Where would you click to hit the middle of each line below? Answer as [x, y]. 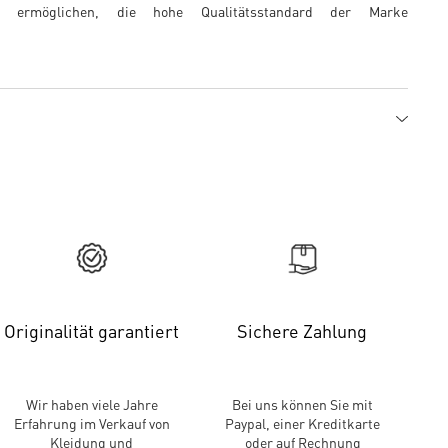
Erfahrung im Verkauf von [91, 423]
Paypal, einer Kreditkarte [303, 423]
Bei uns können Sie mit [303, 404]
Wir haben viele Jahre [91, 404]
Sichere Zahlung [302, 330]
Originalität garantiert [92, 330]
